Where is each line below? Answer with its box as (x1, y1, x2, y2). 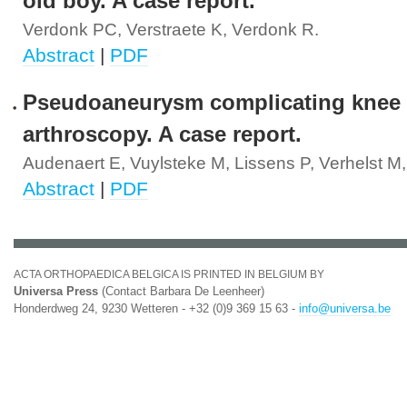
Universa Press (14, 284, 98, 298)
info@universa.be (299, 302, 391, 315)
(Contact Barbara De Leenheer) (98, 284, 264, 298)
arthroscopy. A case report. (23, 123, 302, 146)
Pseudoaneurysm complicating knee (23, 91, 401, 114)
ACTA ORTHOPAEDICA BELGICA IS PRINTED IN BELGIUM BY (14, 268, 324, 281)
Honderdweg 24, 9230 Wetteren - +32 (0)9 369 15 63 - (14, 302, 299, 315)
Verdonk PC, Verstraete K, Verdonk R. (23, 20, 319, 39)
